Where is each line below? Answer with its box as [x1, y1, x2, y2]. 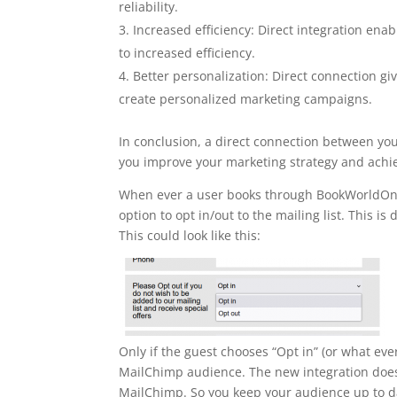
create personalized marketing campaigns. [119, 90, 373, 107]
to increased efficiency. [119, 44, 256, 61]
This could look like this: [119, 227, 261, 244]
